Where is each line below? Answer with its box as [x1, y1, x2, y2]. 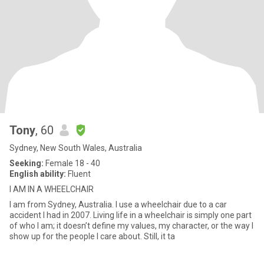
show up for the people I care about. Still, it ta [9, 232, 175, 241]
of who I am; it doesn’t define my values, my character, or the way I [9, 221, 253, 230]
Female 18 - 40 [44, 159, 100, 168]
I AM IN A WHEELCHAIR [9, 184, 94, 194]
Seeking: [9, 159, 44, 168]
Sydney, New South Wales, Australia [9, 143, 142, 153]
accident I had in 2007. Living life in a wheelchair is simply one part [9, 210, 252, 220]
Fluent [66, 169, 91, 179]
